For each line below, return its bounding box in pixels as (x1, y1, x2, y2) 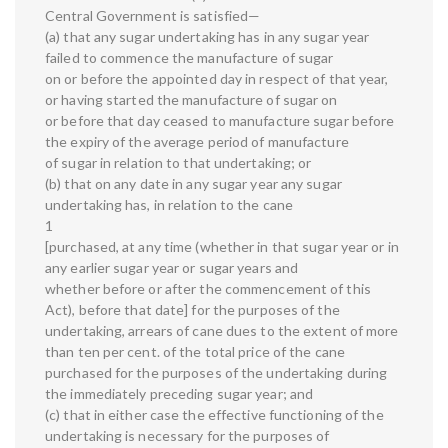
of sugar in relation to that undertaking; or (45, 154, 312, 172)
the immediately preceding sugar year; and (45, 385, 314, 403)
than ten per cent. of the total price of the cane (45, 343, 345, 361)
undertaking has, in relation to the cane (45, 196, 294, 214)
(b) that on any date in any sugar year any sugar (45, 175, 342, 193)
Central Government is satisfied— (45, 7, 261, 25)
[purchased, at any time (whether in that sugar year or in (45, 238, 399, 256)
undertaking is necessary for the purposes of (45, 427, 330, 445)
